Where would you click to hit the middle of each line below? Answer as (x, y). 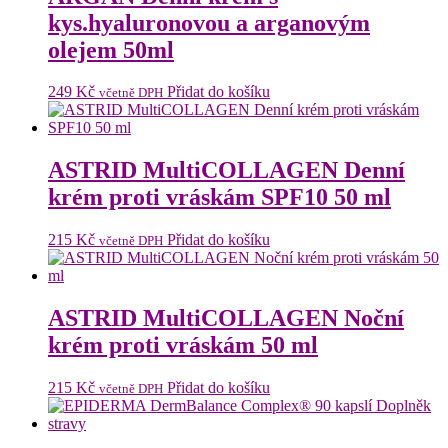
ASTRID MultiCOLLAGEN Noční (226, 318)
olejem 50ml (111, 49)
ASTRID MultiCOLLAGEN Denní (226, 170)
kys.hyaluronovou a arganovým (209, 22)
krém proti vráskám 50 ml (183, 345)
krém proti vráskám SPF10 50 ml (219, 197)
